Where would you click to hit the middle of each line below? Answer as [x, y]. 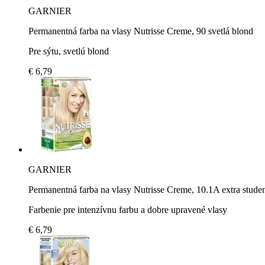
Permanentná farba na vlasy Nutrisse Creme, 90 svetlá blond [141, 31]
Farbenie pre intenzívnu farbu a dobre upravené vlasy [128, 209]
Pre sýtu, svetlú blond [69, 51]
